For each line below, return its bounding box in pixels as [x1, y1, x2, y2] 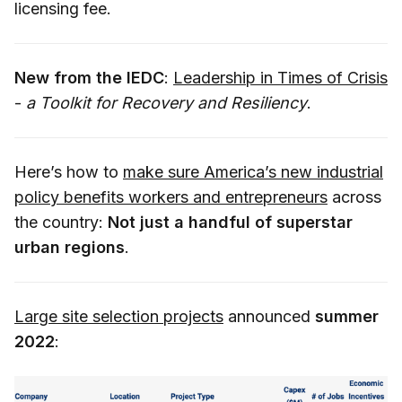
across [328, 187, 381, 206]
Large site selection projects [14, 306, 223, 326]
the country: [14, 212, 108, 232]
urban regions [14, 237, 125, 257]
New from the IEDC [14, 67, 164, 87]
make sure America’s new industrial [123, 162, 383, 181]
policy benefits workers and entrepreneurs [14, 187, 328, 206]
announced [223, 306, 315, 326]
